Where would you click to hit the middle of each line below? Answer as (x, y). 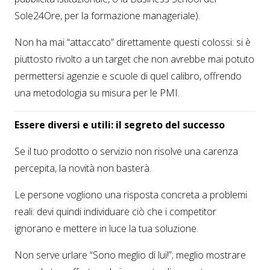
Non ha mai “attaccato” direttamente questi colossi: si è (133, 42)
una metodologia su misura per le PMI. (97, 93)
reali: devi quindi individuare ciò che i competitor (115, 212)
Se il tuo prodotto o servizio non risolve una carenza (126, 151)
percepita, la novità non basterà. (83, 168)
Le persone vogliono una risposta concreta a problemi (131, 195)
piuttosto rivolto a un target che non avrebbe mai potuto (134, 59)
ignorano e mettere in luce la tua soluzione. (106, 228)
